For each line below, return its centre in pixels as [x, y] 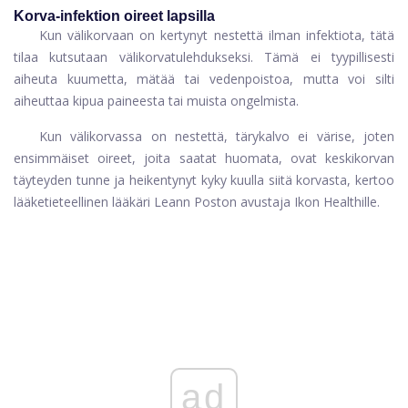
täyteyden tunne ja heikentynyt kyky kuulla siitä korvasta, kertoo [204, 180]
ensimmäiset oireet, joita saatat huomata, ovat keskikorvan [204, 158]
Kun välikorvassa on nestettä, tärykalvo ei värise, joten [217, 137]
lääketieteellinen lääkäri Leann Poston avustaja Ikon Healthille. [197, 202]
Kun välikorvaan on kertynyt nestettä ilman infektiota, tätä [217, 36]
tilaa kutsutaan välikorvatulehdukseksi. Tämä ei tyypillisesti [204, 57]
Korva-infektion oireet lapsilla [114, 16]
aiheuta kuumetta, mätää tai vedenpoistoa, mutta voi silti [204, 79]
